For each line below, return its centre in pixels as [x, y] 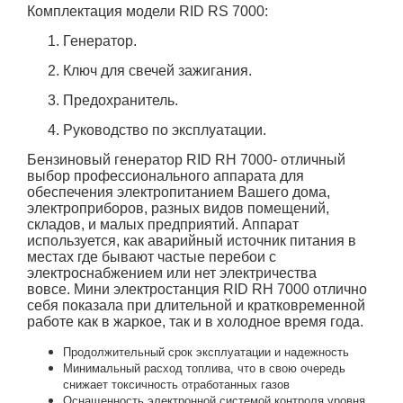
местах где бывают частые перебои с [152, 257]
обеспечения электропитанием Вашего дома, [179, 192]
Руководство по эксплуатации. [165, 130]
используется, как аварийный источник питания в [192, 241]
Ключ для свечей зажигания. [157, 71]
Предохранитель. [121, 100]
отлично [338, 289]
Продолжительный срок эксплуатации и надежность [206, 352]
